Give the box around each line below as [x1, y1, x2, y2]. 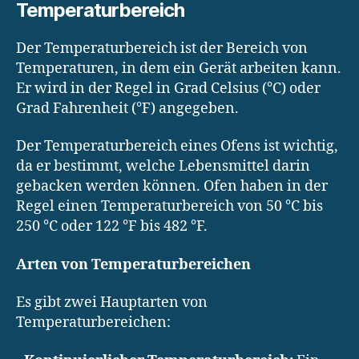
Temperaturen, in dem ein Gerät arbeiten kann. [16, 58, 341, 78]
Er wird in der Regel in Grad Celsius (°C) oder [16, 79, 321, 98]
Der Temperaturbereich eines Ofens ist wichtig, [16, 137, 338, 156]
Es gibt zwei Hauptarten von [16, 293, 208, 313]
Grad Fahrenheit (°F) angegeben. [16, 99, 239, 118]
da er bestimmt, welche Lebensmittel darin [16, 157, 310, 176]
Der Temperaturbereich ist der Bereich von [16, 38, 308, 58]
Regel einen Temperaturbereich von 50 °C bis [16, 197, 323, 216]
